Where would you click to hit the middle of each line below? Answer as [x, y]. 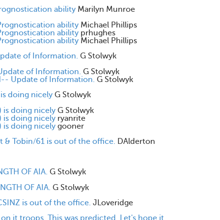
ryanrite [71, 118]
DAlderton [136, 141]
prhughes [98, 33]
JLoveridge [113, 203]
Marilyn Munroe [106, 9]
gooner [71, 126]
